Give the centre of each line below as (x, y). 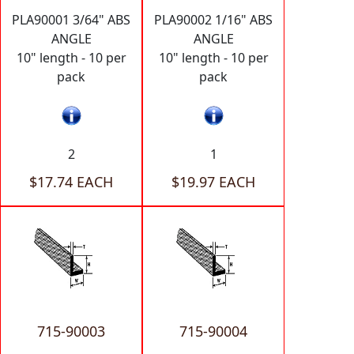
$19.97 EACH (213, 182)
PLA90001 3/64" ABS (71, 20)
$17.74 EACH (71, 182)
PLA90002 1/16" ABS (213, 20)
